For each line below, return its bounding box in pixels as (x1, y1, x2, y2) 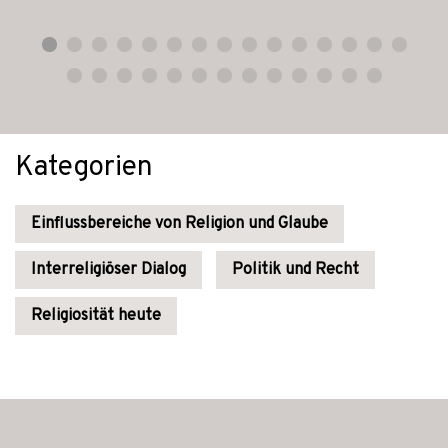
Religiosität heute (31, 306, 161, 326)
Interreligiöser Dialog (31, 260, 186, 280)
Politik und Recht (232, 260, 359, 280)
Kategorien (15, 150, 153, 186)
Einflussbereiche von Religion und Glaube (31, 214, 328, 234)
